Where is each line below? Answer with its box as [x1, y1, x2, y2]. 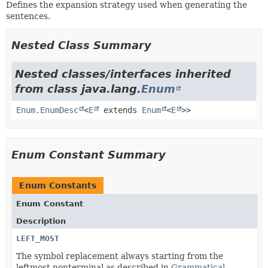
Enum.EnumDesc [16, 105, 78, 115]
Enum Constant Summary [11, 148, 166, 161]
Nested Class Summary [11, 38, 151, 51]
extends [99, 105, 142, 115]
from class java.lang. [15, 82, 141, 95]
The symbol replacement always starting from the [16, 251, 223, 261]
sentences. [6, 11, 50, 21]
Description [16, 216, 66, 226]
